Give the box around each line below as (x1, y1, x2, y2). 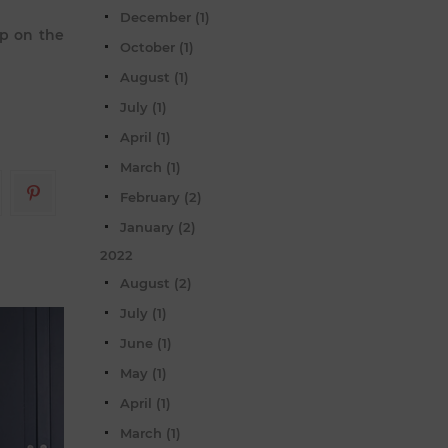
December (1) (120, 8, 210, 25)
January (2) (120, 218, 196, 235)
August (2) (120, 274, 192, 291)
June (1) (120, 334, 172, 351)
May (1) (120, 364, 167, 381)
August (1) (120, 68, 189, 85)
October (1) (120, 38, 194, 55)
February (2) (120, 188, 202, 205)
